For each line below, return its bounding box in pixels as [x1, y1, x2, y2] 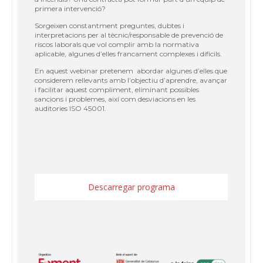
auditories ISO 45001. [35, 103, 106, 113]
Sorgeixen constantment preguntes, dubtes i [35, 21, 184, 30]
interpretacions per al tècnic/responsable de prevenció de [35, 30, 223, 39]
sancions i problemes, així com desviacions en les [35, 94, 195, 103]
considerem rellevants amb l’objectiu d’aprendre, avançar [35, 75, 227, 85]
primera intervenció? [35, 4, 106, 13]
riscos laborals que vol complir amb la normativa [35, 39, 199, 49]
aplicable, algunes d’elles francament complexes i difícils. [35, 49, 222, 58]
